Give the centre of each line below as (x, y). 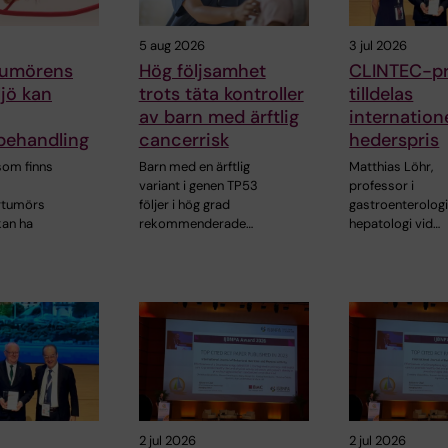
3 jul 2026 (378, 45)
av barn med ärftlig (218, 116)
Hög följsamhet (202, 70)
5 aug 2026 (171, 45)
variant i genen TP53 (198, 185)
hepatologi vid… (395, 223)
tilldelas (381, 93)
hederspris (394, 139)
